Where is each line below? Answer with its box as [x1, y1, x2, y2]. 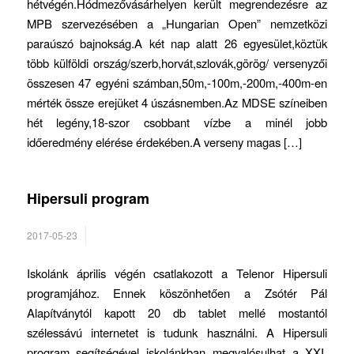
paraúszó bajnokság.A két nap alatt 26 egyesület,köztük [26, 35, 328, 52]
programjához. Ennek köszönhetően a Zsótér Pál [26, 284, 328, 302]
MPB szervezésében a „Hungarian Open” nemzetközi [26, 15, 328, 32]
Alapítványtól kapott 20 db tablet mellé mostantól [26, 304, 328, 322]
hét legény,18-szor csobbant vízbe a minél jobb [26, 114, 328, 131]
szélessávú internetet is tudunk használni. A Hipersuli [26, 324, 328, 341]
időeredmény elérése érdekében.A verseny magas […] [26, 134, 302, 151]
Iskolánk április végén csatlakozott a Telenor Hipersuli [26, 265, 328, 282]
